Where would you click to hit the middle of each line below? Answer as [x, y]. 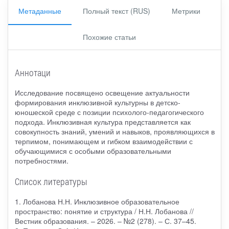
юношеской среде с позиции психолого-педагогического [109, 112]
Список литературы [51, 181]
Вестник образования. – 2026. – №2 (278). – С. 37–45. [105, 221]
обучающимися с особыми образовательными [93, 151]
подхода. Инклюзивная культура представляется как [102, 121]
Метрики [186, 11]
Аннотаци [32, 72]
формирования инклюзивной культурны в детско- [97, 102]
